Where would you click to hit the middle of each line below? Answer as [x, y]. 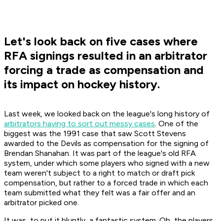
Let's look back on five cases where [101, 41]
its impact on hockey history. [82, 84]
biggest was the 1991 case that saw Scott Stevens [95, 134]
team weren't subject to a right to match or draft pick [99, 173]
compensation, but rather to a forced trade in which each [106, 183]
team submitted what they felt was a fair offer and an [100, 193]
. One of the [177, 124]
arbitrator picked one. [41, 203]
